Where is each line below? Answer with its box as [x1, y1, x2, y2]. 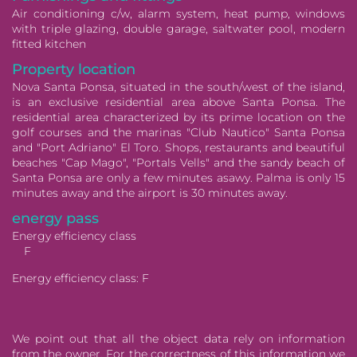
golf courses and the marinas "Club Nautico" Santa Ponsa [12, 124, 345, 139]
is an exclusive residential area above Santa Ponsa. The [12, 94, 345, 109]
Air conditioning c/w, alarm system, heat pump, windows [12, 6, 345, 21]
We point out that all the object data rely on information [12, 331, 345, 346]
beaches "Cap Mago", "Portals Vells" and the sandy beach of [12, 155, 345, 170]
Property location [12, 60, 135, 78]
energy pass [12, 209, 99, 227]
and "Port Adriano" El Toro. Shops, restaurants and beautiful [12, 139, 345, 155]
